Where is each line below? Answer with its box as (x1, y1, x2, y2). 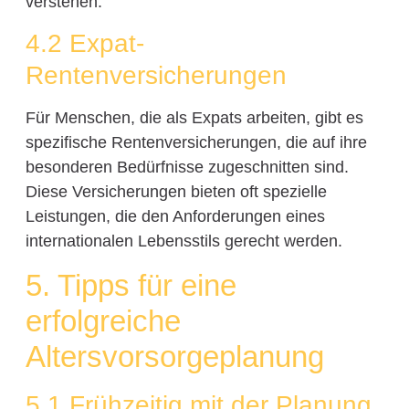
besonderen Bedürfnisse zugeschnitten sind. (25, 158, 349, 177)
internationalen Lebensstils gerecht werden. (25, 232, 342, 251)
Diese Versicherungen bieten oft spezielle (25, 183, 327, 202)
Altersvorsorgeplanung (25, 339, 324, 373)
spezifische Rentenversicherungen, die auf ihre (25, 133, 367, 152)
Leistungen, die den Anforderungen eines (25, 207, 325, 226)
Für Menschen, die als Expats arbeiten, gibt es (25, 109, 363, 128)
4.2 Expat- (25, 29, 144, 58)
